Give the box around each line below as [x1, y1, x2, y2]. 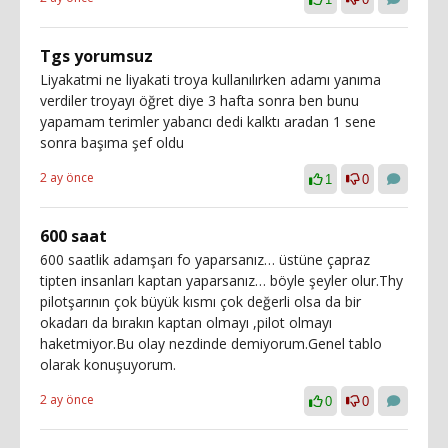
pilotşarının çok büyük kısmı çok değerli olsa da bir [40, 291, 361, 311]
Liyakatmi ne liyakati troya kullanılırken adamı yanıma [40, 69, 381, 89]
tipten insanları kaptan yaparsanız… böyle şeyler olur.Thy [40, 270, 403, 290]
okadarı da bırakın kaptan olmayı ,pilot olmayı [40, 312, 332, 332]
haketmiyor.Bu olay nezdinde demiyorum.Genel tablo [40, 333, 382, 353]
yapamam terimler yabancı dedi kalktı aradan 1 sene [40, 111, 376, 131]
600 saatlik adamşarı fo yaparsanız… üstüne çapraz [40, 249, 370, 269]
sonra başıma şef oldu [40, 132, 184, 152]
